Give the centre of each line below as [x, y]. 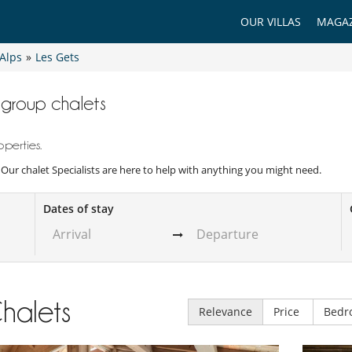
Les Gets [57, 57]
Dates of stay [79, 209]
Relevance [225, 311]
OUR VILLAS [271, 22]
